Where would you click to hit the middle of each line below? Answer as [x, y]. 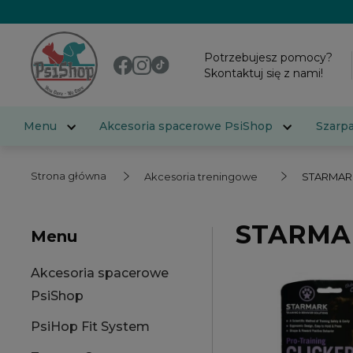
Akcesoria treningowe [201, 176]
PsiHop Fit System [90, 327]
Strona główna [69, 176]
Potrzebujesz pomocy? [269, 57]
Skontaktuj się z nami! [264, 73]
